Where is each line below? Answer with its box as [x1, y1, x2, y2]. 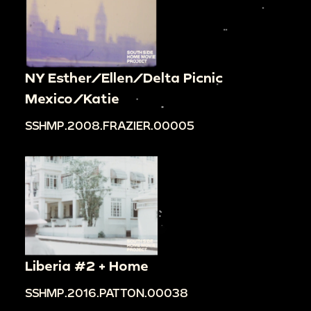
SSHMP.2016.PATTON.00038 [25, 286, 188, 300]
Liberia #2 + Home [25, 258, 149, 274]
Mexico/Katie [25, 90, 119, 106]
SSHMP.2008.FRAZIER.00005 [25, 118, 194, 132]
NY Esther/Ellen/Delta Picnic [25, 69, 223, 85]
